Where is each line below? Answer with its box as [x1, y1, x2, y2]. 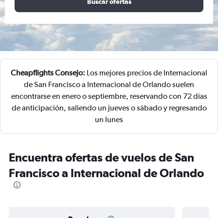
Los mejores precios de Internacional [85, 68, 207, 77]
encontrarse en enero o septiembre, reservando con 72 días [11, 91, 207, 101]
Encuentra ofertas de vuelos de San [9, 150, 194, 164]
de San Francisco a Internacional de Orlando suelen [24, 80, 194, 89]
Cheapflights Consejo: [11, 68, 85, 77]
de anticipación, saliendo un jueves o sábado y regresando [11, 103, 207, 112]
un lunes [95, 115, 123, 124]
